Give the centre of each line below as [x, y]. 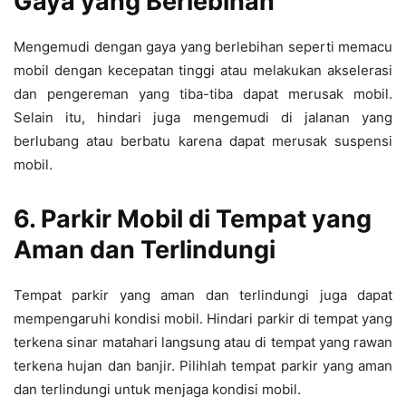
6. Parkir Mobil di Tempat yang [193, 218]
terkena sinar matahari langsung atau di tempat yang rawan [203, 342]
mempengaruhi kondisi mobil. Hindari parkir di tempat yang [203, 318]
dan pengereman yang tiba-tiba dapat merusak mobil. [203, 93]
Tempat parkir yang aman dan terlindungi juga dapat [203, 295]
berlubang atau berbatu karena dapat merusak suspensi [203, 140]
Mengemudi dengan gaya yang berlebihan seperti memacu [203, 46]
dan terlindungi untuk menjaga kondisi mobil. [157, 389]
